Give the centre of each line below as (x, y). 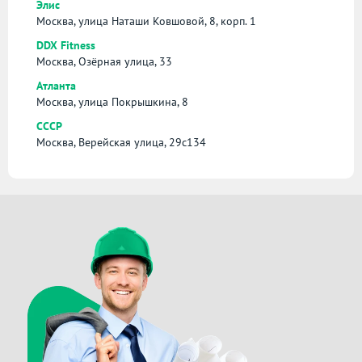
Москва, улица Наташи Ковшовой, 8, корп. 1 (146, 21)
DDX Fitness (66, 45)
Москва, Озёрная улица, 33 (104, 61)
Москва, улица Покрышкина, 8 (112, 101)
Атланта (56, 85)
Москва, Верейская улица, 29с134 (121, 142)
